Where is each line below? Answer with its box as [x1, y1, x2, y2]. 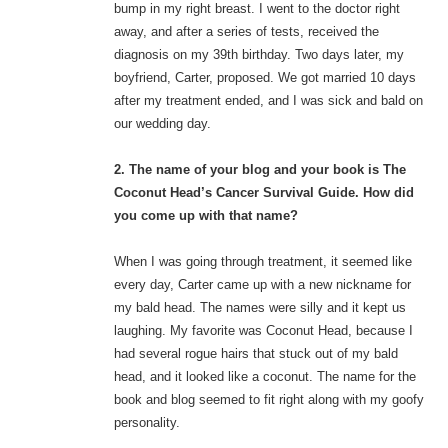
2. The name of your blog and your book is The [113, 161, 406, 177]
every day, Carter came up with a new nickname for [113, 276, 411, 292]
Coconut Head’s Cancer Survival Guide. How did [113, 184, 414, 200]
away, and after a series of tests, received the [113, 23, 379, 39]
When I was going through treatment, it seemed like [113, 253, 412, 269]
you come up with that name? [113, 207, 298, 223]
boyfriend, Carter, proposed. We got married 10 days [113, 69, 416, 85]
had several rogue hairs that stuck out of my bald [113, 345, 398, 361]
